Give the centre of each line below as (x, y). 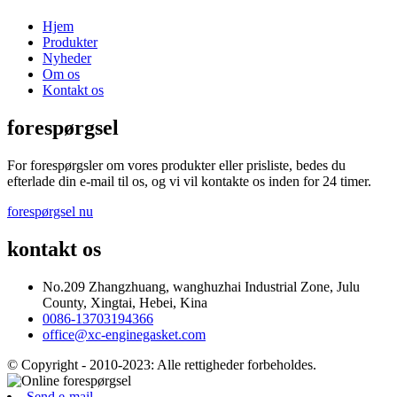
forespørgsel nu (50, 211)
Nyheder (67, 58)
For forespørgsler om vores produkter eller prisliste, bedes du (176, 165)
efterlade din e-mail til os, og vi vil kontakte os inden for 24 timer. (189, 181)
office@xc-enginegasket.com (124, 334)
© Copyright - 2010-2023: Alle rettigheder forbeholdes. (162, 364)
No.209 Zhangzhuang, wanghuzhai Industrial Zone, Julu (201, 286)
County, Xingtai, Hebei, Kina (125, 302)
